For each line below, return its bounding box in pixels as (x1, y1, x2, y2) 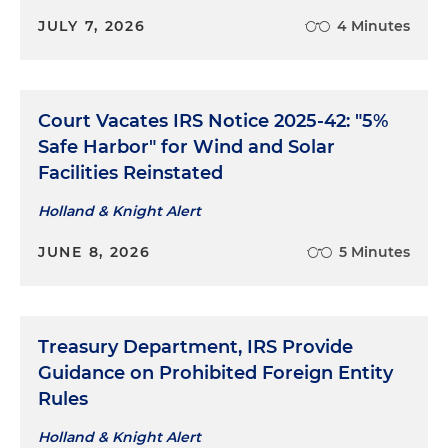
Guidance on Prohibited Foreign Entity (38, 362, 393, 385)
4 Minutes (337, 17, 410, 36)
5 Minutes (339, 243, 410, 262)
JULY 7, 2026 (38, 17, 146, 36)
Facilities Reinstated (38, 162, 223, 185)
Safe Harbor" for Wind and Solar (38, 136, 335, 159)
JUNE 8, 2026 (38, 243, 151, 262)
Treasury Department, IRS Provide (38, 336, 353, 359)
